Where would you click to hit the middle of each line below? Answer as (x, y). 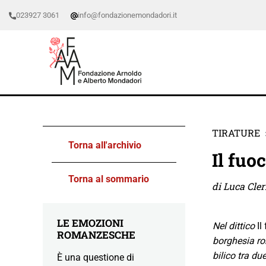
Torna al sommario (109, 179)
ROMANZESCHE (96, 235)
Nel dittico (234, 226)
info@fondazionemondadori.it (127, 15)
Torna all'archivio (105, 145)
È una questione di (96, 257)
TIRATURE (236, 132)
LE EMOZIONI (90, 223)
